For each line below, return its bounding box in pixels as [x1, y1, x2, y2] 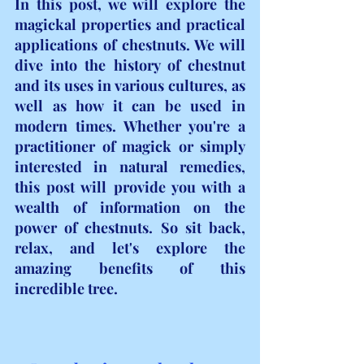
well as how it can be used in [15, 95, 245, 115]
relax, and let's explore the [15, 237, 245, 258]
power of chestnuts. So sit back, [15, 217, 245, 237]
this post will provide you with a [15, 176, 245, 197]
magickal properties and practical [15, 14, 245, 34]
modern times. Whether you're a [15, 115, 245, 136]
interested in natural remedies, [15, 156, 245, 176]
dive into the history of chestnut [15, 54, 245, 75]
